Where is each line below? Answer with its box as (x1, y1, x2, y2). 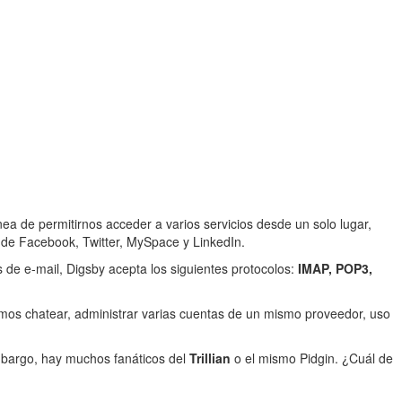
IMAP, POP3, (298, 259, 372, 277)
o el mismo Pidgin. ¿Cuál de (231, 349, 393, 367)
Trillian (189, 349, 231, 367)
